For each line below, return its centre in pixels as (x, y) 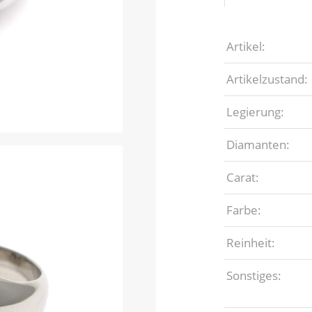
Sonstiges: (253, 276)
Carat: (242, 178)
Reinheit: (250, 243)
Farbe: (243, 210)
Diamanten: (258, 145)
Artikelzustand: (267, 79)
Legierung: (255, 112)
